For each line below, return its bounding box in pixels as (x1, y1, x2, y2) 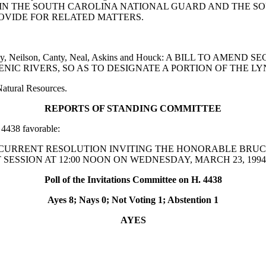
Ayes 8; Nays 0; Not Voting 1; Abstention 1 (47, 195, 218, 205)
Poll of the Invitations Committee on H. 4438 (44, 175, 222, 185)
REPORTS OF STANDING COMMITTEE (45, 103, 221, 113)
